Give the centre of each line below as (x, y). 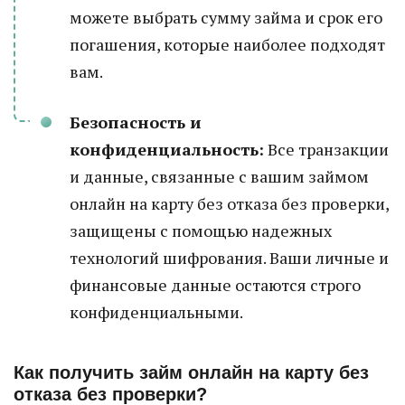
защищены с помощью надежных (201, 231)
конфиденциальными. (156, 312)
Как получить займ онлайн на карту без (191, 372)
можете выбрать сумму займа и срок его (226, 17)
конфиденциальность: (167, 149)
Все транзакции (326, 149)
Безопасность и (136, 122)
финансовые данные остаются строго (215, 285)
